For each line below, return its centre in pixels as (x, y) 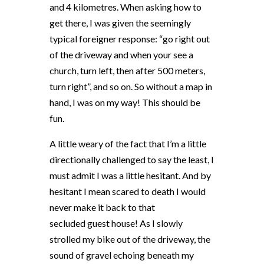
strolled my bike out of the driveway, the (130, 239)
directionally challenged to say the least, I (132, 160)
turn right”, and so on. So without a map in (131, 87)
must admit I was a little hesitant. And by (130, 176)
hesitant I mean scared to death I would (128, 192)
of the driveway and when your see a (121, 55)
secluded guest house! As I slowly (116, 223)
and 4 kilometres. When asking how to (126, 7)
